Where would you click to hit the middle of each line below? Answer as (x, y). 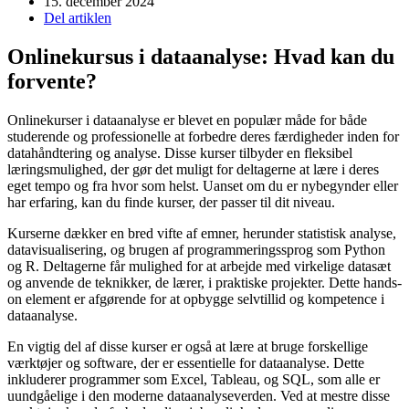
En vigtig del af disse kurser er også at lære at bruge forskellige (188, 346)
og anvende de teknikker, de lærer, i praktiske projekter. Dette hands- (204, 282)
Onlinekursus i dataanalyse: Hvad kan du (201, 56)
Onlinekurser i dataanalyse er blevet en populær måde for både (187, 120)
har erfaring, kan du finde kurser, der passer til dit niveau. (171, 202)
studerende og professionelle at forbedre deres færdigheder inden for (203, 136)
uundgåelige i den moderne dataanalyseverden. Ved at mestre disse (199, 395)
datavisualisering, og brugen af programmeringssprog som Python (196, 249)
